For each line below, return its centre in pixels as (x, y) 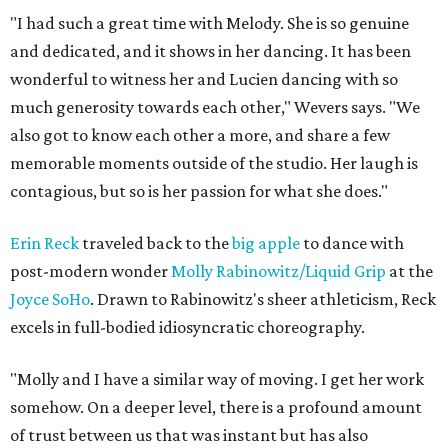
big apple (266, 243)
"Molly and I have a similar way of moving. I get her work (217, 379)
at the (411, 271)
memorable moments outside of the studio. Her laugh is (214, 163)
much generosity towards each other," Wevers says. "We (215, 107)
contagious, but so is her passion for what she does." (199, 191)
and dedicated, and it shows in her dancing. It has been (210, 51)
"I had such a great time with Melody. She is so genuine (209, 23)
